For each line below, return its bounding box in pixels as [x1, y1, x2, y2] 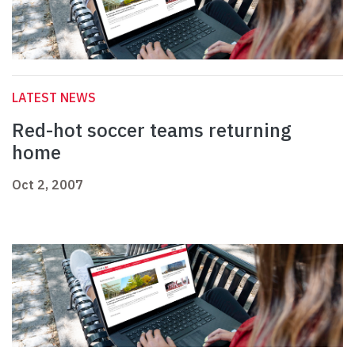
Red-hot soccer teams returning [12, 117, 292, 143]
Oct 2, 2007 [12, 177, 83, 193]
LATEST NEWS [12, 90, 96, 106]
